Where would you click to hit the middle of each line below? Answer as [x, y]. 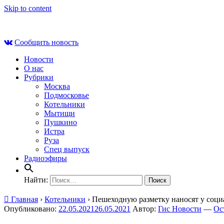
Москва [57, 86]
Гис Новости [180, 209]
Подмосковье [66, 95]
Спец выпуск [67, 149]
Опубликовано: [31, 209]
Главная [23, 199]
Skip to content [28, 8]
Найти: [36, 180]
